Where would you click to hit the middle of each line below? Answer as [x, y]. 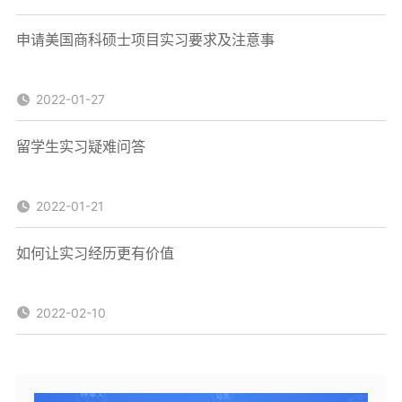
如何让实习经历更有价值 [95, 253]
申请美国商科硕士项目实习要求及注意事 [145, 40]
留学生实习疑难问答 [80, 146]
